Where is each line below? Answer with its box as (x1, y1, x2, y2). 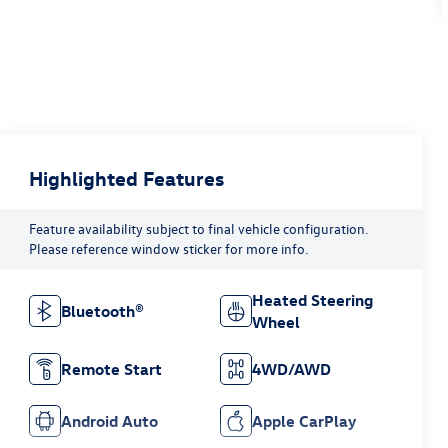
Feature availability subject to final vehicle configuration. (29, 219, 369, 239)
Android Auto (61, 411, 159, 432)
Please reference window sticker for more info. (29, 239, 309, 259)
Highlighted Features (29, 165, 225, 191)
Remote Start (61, 359, 163, 380)
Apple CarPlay (251, 411, 356, 432)
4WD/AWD (251, 359, 331, 380)
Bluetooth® (61, 301, 145, 322)
